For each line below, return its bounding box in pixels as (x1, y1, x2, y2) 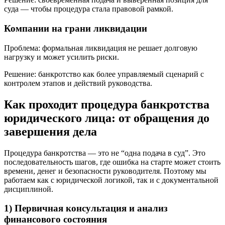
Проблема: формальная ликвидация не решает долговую (4, 43, 197, 52)
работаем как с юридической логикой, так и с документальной (4, 175, 218, 184)
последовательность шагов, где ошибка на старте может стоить (4, 157, 220, 166)
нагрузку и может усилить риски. (4, 52, 119, 61)
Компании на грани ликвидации (4, 23, 147, 34)
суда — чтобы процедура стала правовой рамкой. (4, 5, 173, 14)
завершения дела (4, 125, 97, 138)
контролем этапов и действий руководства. (4, 78, 152, 87)
